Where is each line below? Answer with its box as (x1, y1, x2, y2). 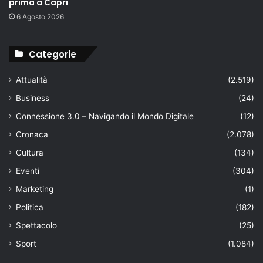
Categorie (29, 48, 76, 60)
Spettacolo (16, 220, 57, 230)
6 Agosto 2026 (16, 12, 64, 21)
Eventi (16, 166, 39, 176)
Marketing (16, 184, 53, 194)
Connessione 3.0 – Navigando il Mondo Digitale (16, 111, 194, 121)
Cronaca (16, 129, 48, 139)
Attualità (16, 75, 48, 85)
